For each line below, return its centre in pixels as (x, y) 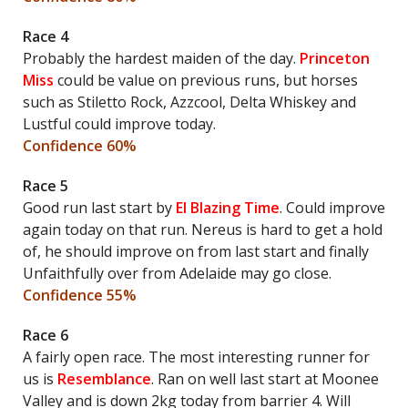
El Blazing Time (228, 208)
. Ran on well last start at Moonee (265, 379)
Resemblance (104, 379)
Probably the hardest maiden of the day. (161, 58)
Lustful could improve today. (119, 124)
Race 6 (46, 335)
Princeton (335, 58)
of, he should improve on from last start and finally (196, 251)
